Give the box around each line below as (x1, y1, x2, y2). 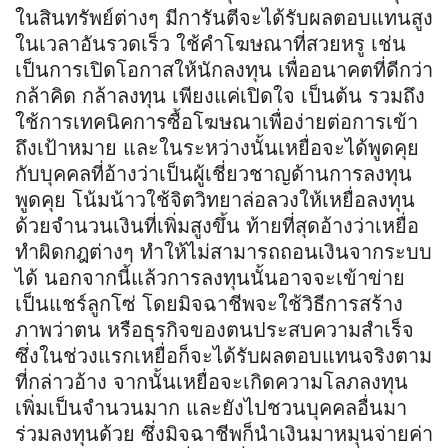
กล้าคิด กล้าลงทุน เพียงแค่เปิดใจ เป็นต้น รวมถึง (15, 83, 425, 108)
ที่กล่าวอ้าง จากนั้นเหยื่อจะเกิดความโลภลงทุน (15, 369, 408, 394)
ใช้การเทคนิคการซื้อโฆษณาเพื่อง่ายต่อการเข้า (15, 109, 418, 134)
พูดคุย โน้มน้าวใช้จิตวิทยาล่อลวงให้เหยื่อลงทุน (15, 187, 415, 212)
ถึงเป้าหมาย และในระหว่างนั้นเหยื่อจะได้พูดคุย (15, 135, 419, 160)
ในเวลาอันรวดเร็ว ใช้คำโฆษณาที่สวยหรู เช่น (15, 31, 406, 56)
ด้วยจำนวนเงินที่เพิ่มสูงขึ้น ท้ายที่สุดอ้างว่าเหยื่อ (15, 213, 419, 238)
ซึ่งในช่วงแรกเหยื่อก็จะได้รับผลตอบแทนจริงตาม (15, 343, 432, 368)
